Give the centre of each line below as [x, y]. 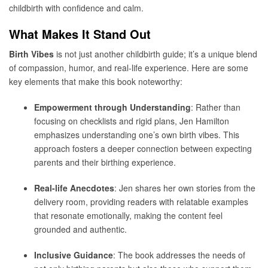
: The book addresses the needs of [179, 255]
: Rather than [216, 107]
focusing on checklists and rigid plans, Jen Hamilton [132, 121]
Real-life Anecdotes [74, 188]
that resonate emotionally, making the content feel [128, 215]
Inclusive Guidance [74, 255]
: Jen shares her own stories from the [185, 188]
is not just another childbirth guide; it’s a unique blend [156, 54]
